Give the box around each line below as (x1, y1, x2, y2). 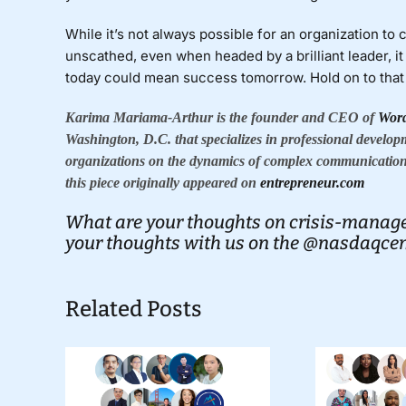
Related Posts (64, 295, 202, 322)
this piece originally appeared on (64, 174, 260, 190)
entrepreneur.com (259, 174, 364, 190)
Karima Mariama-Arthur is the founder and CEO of (64, 109, 378, 125)
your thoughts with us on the (64, 231, 303, 254)
